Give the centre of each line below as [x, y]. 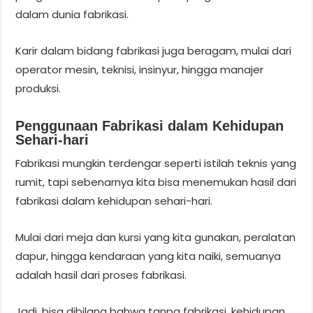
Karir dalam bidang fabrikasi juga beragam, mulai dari [154, 50]
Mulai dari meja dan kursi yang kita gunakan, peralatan [156, 237]
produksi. [38, 88]
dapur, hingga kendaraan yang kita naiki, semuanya [148, 256]
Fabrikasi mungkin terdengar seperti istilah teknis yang [156, 163]
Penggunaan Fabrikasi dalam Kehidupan [150, 125]
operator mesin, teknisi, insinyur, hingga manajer [140, 69]
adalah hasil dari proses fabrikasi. [101, 275]
